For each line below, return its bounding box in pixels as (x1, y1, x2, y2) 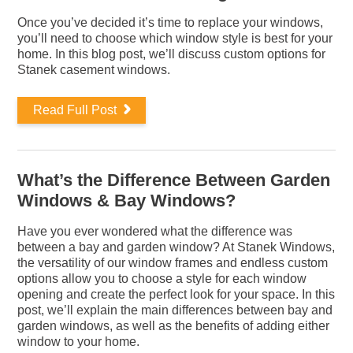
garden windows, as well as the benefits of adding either (17, 319, 330, 333)
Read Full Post (33, 103, 121, 117)
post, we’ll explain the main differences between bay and (17, 303, 333, 317)
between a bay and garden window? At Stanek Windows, (17, 240, 336, 254)
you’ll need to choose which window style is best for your (17, 32, 333, 45)
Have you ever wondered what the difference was (17, 225, 293, 238)
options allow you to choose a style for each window (17, 272, 307, 285)
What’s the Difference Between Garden (17, 170, 331, 190)
